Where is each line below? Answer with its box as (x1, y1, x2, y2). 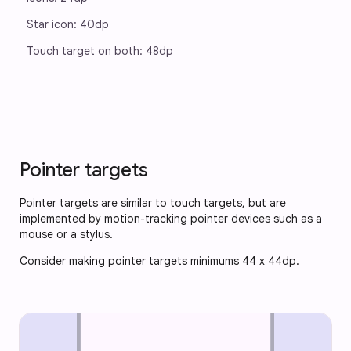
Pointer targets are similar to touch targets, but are (20, 195, 286, 210)
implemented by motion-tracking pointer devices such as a (20, 211, 322, 226)
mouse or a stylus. (20, 226, 116, 241)
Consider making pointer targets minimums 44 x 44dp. (20, 253, 299, 268)
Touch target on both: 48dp (27, 43, 173, 58)
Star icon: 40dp (27, 16, 109, 31)
